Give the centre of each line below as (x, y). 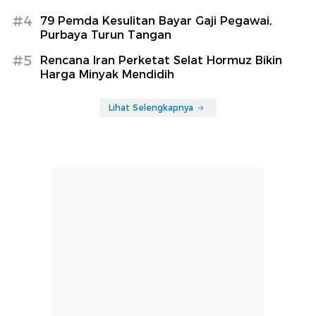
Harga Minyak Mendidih (107, 74)
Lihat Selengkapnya (151, 107)
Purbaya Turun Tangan (106, 35)
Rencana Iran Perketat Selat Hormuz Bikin (161, 60)
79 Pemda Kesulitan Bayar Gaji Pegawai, (156, 20)
